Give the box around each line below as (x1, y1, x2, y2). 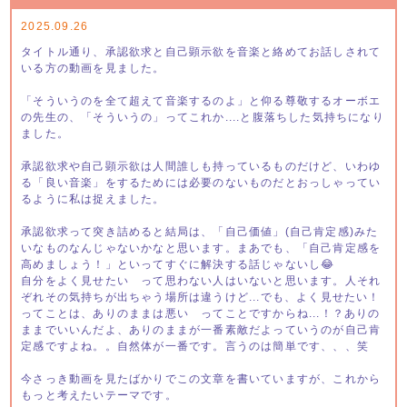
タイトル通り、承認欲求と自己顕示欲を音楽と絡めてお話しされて (21, 45, 382, 58)
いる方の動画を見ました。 (21, 61, 165, 74)
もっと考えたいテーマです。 (21, 388, 177, 402)
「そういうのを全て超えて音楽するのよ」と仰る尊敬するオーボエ (21, 94, 382, 107)
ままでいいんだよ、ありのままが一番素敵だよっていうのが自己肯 (21, 323, 382, 336)
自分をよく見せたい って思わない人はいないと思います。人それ (21, 273, 382, 287)
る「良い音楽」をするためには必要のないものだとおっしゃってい (21, 175, 382, 189)
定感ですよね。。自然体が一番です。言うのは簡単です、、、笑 (21, 339, 370, 352)
